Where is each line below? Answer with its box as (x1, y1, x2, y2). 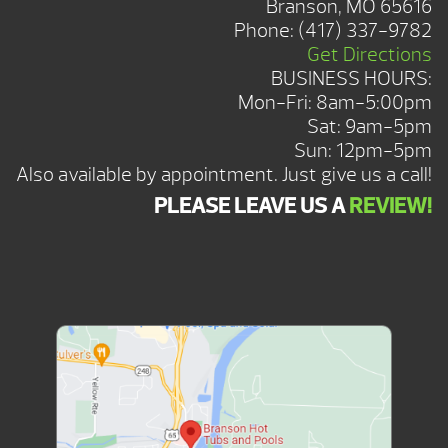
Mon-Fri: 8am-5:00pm (238, 90, 432, 116)
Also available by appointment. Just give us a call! (16, 162, 432, 188)
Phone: (234, 18, 298, 44)
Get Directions (307, 42, 432, 68)
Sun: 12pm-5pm (294, 138, 432, 164)
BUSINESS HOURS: (271, 66, 432, 92)
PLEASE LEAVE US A (154, 191, 349, 220)
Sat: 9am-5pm (307, 114, 432, 140)
